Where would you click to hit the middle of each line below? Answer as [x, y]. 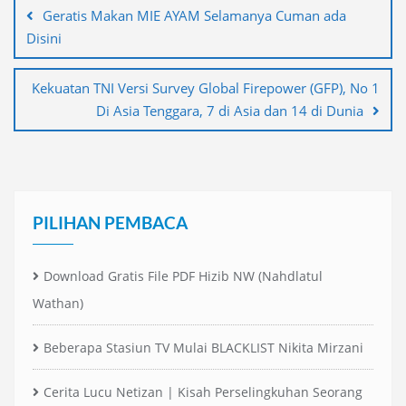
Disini [44, 38]
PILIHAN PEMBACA [110, 222]
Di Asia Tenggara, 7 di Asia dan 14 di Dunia [230, 110]
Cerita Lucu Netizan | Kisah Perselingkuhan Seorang [203, 391]
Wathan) [58, 303]
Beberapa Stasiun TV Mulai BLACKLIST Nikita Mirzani [203, 347]
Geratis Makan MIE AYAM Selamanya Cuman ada [194, 15]
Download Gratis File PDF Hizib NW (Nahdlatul [183, 275]
